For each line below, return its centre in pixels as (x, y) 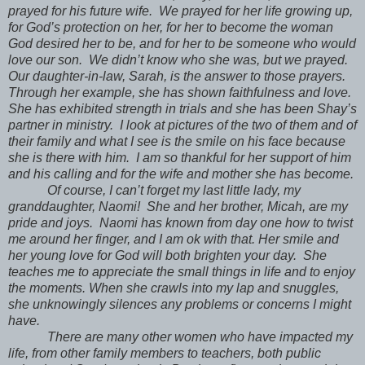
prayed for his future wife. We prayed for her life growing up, (180, 11)
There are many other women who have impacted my (200, 336)
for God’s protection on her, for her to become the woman (171, 27)
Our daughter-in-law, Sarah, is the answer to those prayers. (178, 76)
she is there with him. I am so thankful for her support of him (180, 157)
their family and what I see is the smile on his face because (177, 141)
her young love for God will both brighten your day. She (167, 255)
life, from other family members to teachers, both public (165, 353)
